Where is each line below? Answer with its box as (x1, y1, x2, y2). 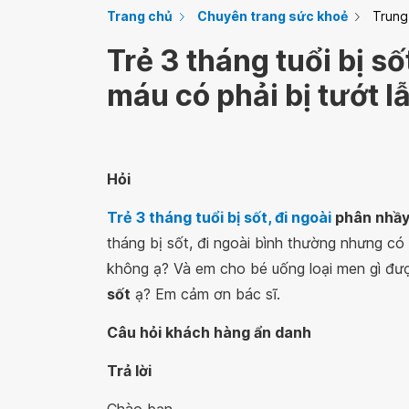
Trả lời (107, 362, 152, 380)
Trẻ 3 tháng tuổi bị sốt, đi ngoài (107, 208, 331, 226)
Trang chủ (107, 8, 173, 24)
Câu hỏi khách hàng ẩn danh (107, 323, 311, 341)
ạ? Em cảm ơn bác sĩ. (131, 285, 280, 303)
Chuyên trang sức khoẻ (197, 8, 348, 24)
